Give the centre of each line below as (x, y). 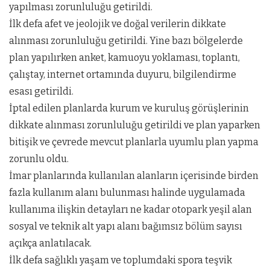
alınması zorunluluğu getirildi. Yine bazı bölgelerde (126, 40)
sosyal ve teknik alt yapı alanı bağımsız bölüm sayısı (126, 226)
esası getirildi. (41, 91)
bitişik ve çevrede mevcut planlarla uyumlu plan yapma (134, 142)
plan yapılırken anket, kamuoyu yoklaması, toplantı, (124, 57)
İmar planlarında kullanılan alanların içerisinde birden (134, 175)
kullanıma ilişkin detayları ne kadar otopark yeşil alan (130, 209)
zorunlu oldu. (39, 159)
